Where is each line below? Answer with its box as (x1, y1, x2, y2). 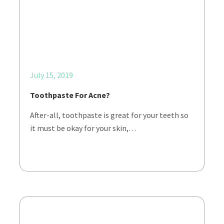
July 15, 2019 (30, 70, 73, 80)
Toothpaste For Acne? (30, 90, 110, 100)
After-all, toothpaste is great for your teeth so (30, 110, 188, 120)
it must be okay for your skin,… (30, 123, 136, 133)
